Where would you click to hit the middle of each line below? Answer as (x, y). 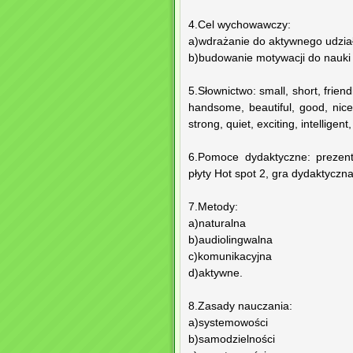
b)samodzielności (232, 340)
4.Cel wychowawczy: (240, 25)
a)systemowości (228, 323)
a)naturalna (217, 224)
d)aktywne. (216, 273)
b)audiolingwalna (230, 240)
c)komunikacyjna (230, 257)
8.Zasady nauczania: (240, 307)
